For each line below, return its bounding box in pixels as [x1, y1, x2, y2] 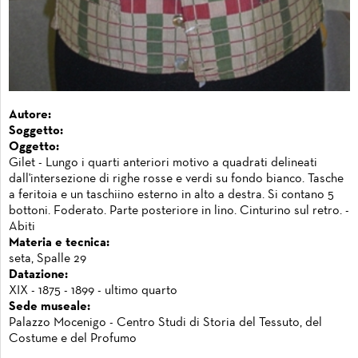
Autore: [9, 109, 51, 121]
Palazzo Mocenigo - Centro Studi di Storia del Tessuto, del [9, 316, 322, 328]
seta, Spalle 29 [9, 253, 86, 265]
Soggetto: [9, 125, 63, 137]
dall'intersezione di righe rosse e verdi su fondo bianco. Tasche [9, 173, 344, 185]
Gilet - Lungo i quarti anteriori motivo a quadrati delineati [9, 157, 317, 169]
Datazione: [9, 268, 68, 280]
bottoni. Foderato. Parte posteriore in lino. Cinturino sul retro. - [9, 205, 349, 217]
